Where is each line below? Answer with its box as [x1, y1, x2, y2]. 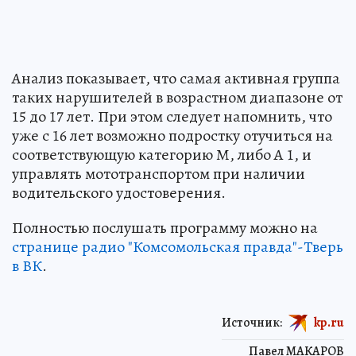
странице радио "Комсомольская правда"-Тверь [12, 235, 343, 257]
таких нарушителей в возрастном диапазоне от [12, 86, 342, 108]
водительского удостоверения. [12, 181, 226, 203]
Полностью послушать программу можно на [12, 216, 318, 238]
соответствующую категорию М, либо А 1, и [12, 143, 311, 165]
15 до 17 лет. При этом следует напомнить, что [12, 105, 332, 127]
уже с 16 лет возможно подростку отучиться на [12, 124, 333, 146]
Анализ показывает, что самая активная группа [12, 67, 340, 89]
